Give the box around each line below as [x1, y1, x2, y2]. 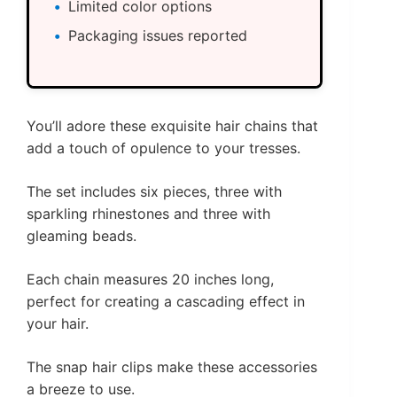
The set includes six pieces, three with [27, 183, 282, 201]
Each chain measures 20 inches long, [27, 270, 274, 289]
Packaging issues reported [68, 27, 247, 45]
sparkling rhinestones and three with [27, 205, 270, 223]
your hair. [27, 315, 89, 333]
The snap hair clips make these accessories [27, 358, 317, 377]
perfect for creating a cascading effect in [27, 292, 305, 311]
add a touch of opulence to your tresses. [27, 139, 300, 158]
